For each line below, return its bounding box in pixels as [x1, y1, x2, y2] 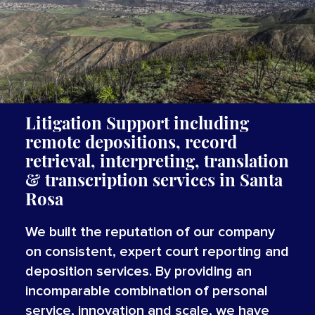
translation [203, 149, 289, 172]
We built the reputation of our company [25, 225, 275, 240]
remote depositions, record [25, 130, 237, 153]
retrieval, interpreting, [25, 149, 200, 172]
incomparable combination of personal [25, 284, 268, 299]
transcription [44, 168, 148, 191]
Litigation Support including [25, 111, 249, 134]
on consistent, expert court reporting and [25, 245, 289, 259]
